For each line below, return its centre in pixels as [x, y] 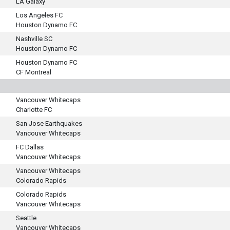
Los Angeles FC [39, 15]
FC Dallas [30, 147]
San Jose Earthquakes [49, 123]
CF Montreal [34, 72]
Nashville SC [34, 39]
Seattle [26, 218]
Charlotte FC [34, 110]
